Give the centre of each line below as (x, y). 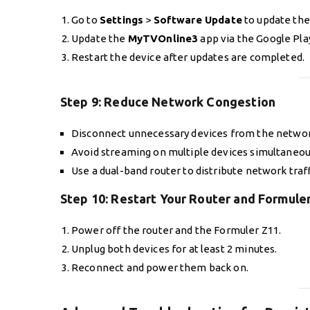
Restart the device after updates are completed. (188, 57)
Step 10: (86, 198)
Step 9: (82, 101)
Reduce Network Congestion (190, 101)
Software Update (198, 20)
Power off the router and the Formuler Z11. (176, 230)
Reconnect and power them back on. (160, 267)
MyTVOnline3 (163, 39)
